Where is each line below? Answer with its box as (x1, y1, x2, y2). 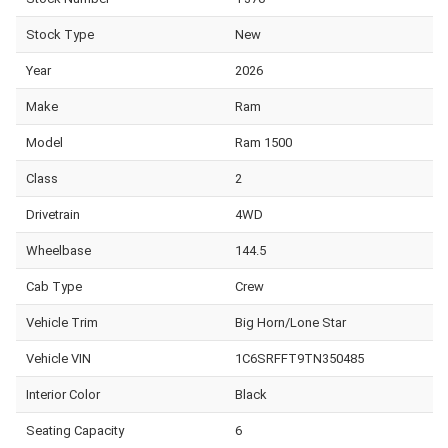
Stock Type (26, 26, 94, 42)
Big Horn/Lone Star (234, 314, 346, 330)
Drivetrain (26, 206, 80, 222)
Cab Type (26, 278, 82, 294)
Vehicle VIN (26, 350, 91, 366)
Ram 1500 (234, 134, 292, 150)
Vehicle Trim (26, 314, 98, 330)
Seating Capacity (26, 422, 124, 438)
